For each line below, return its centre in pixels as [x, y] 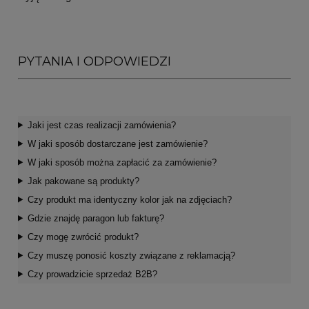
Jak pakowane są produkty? [83, 181]
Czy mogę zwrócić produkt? [83, 237]
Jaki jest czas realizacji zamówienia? [101, 125]
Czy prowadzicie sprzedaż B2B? [92, 274]
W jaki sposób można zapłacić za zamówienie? [122, 162]
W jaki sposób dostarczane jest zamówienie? [117, 143]
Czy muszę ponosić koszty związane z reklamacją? [131, 255]
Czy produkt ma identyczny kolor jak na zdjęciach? [129, 199]
